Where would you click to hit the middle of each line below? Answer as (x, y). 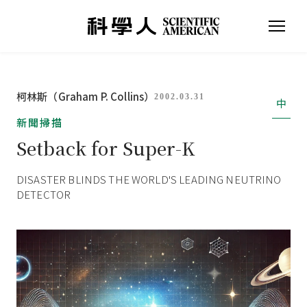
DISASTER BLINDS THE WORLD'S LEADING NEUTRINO (149, 179)
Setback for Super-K (106, 148)
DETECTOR (44, 194)
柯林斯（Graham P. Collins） (86, 96)
